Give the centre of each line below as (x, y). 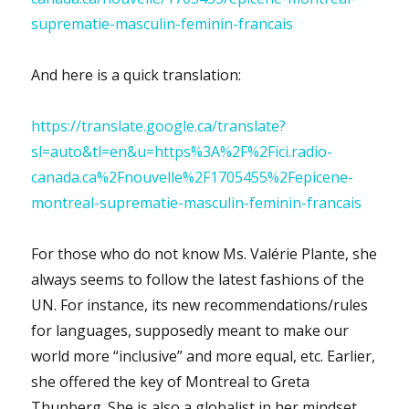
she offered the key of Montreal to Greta (171, 381)
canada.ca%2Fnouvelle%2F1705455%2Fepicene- (193, 177)
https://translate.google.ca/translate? (159, 126)
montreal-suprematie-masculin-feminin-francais (197, 202)
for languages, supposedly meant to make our (190, 330)
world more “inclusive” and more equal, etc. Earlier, (204, 356)
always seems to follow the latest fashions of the (198, 279)
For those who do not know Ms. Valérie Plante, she (204, 253)
